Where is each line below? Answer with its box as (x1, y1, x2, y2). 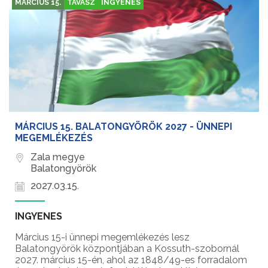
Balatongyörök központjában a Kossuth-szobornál (15, 243, 239, 255)
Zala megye (31, 151, 85, 163)
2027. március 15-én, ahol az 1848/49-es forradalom (15, 254, 247, 266)
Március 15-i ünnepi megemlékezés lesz (15, 232, 190, 243)
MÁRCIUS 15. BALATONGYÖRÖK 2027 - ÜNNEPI (15, 121, 232, 133)
